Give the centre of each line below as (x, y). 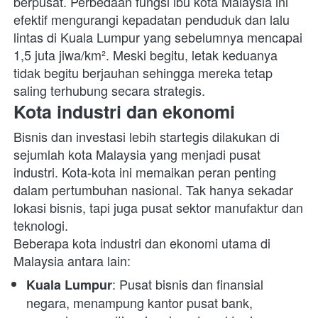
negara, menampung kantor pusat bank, (139, 303)
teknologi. (43, 225)
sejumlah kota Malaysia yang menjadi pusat (137, 154)
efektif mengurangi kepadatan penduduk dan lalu (152, 20)
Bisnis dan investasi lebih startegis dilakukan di (147, 137)
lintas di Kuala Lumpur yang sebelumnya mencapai (158, 37)
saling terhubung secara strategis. (111, 91)
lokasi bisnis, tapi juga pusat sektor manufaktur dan (158, 208)
